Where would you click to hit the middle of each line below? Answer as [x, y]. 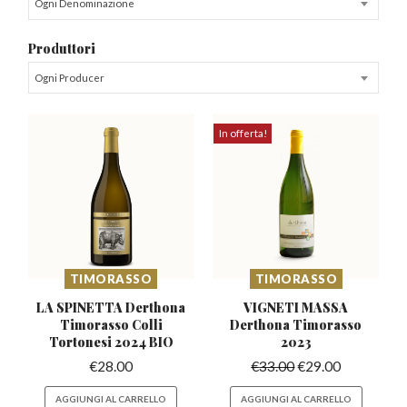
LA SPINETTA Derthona [111, 308]
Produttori [62, 48]
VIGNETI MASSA [296, 308]
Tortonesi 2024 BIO [111, 342]
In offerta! [243, 134]
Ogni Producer [69, 77]
